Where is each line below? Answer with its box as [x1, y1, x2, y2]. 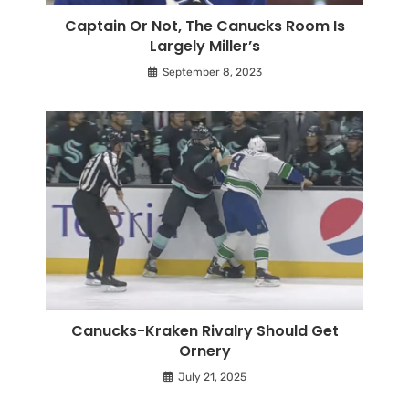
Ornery [178, 340, 231, 362]
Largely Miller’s [149, 36, 260, 57]
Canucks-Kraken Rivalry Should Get [70, 320, 339, 341]
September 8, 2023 [162, 66, 262, 79]
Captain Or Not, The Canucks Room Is [64, 16, 345, 37]
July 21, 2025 [177, 370, 246, 383]
